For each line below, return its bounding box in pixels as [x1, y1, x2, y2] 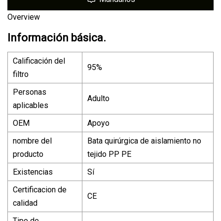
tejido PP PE [87, 149, 131, 159]
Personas [13, 87, 46, 97]
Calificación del [13, 56, 65, 66]
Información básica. [7, 31, 106, 44]
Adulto [87, 93, 110, 103]
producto [13, 149, 43, 159]
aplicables [13, 100, 48, 110]
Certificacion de [13, 184, 67, 194]
